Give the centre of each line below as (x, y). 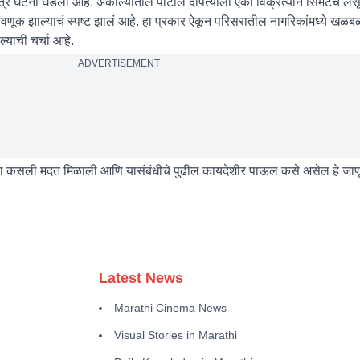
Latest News (141, 278)
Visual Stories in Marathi (176, 335)
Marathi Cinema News (171, 307)
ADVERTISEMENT (119, 63)
